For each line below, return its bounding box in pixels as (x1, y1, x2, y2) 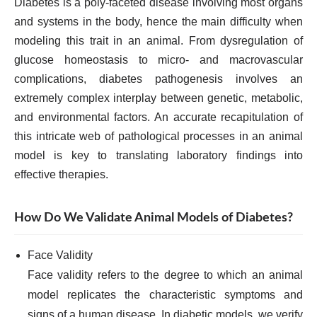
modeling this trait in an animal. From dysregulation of (14, 35, 303, 47)
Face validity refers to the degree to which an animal (28, 269, 303, 281)
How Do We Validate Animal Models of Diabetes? (14, 212, 293, 224)
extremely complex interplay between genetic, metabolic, (14, 92, 303, 104)
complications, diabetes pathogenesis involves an (14, 73, 303, 85)
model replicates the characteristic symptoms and (28, 289, 303, 301)
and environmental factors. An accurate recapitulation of (14, 111, 303, 123)
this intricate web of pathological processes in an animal (14, 130, 303, 142)
